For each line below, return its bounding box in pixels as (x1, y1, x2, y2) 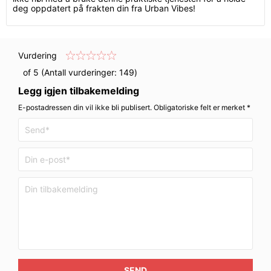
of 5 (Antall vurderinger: (18, 67, 119, 77)
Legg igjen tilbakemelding (18, 85, 139, 97)
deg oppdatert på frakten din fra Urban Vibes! (13, 3, 195, 13)
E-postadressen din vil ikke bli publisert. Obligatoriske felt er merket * (18, 103, 250, 112)
